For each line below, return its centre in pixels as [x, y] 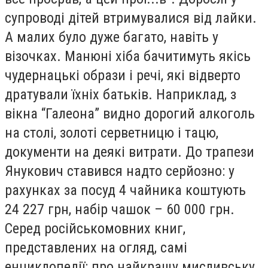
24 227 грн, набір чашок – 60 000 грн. [120, 209]
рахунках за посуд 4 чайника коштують [125, 190]
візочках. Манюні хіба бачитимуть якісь [128, 56]
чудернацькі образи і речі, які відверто [123, 75]
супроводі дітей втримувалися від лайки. [131, 18]
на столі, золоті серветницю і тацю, [112, 133]
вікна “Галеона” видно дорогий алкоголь [130, 113]
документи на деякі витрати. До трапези [130, 152]
